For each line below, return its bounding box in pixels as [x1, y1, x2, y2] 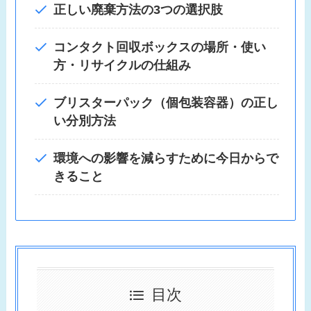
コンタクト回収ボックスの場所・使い [53, 40, 267, 54]
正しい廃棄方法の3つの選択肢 [53, 2, 224, 17]
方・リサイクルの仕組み [53, 58, 192, 72]
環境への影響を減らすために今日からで [53, 151, 279, 165]
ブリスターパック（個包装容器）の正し [53, 95, 279, 110]
